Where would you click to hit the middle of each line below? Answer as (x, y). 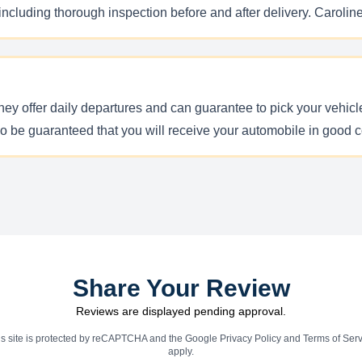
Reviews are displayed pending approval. (181, 311)
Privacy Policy (250, 339)
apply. (181, 351)
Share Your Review (181, 288)
